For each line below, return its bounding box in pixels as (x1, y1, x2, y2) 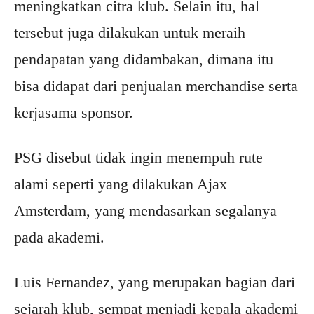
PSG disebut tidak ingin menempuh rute (14, 149, 263, 167)
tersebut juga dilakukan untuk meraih (14, 24, 245, 42)
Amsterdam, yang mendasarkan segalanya (14, 202, 277, 220)
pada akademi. (14, 228, 104, 247)
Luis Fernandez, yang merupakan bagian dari (14, 273, 295, 292)
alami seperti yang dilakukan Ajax (14, 175, 227, 193)
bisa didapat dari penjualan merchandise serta (14, 77, 298, 95)
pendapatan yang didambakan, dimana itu (14, 50, 273, 69)
